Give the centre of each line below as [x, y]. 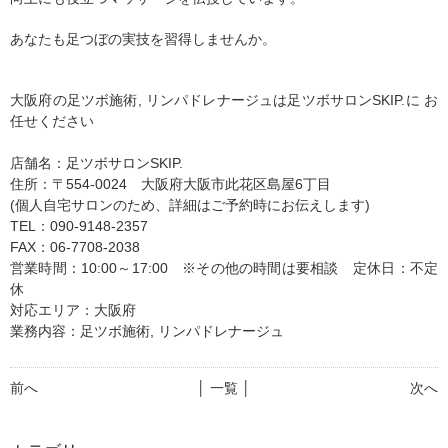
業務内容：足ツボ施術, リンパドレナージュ [147, 331]
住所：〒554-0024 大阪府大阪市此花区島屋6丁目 [170, 184]
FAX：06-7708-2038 [75, 247]
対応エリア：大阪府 [73, 310]
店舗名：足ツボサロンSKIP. [96, 163]
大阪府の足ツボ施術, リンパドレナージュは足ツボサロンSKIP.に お [224, 100]
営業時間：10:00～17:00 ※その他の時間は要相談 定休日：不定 [224, 268]
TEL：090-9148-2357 [79, 226]
